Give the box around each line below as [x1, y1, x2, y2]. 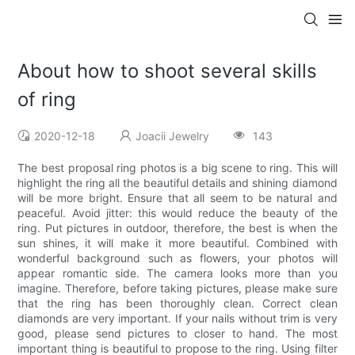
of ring [17, 88, 77, 112]
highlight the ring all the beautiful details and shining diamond [17, 176, 338, 190]
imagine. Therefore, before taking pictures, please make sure [17, 281, 338, 296]
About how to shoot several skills [17, 59, 318, 83]
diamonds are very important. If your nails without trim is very [17, 311, 338, 326]
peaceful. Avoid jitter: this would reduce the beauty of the [17, 206, 338, 220]
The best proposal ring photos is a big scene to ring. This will [17, 161, 338, 175]
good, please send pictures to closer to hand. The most [17, 326, 338, 341]
